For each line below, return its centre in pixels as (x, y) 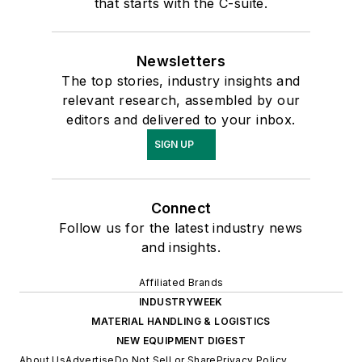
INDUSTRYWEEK (181, 301)
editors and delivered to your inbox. (181, 119)
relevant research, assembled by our (181, 100)
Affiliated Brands (181, 282)
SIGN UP (174, 144)
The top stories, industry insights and (181, 80)
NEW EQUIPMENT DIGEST (181, 340)
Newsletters (181, 61)
